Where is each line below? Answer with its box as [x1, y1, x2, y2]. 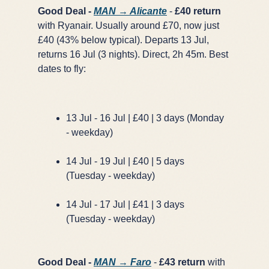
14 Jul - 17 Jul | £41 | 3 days [66, 199, 184, 210]
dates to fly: [38, 63, 86, 74]
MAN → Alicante [94, 5, 167, 16]
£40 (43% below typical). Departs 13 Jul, [38, 34, 209, 45]
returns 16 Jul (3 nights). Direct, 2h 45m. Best [38, 49, 228, 59]
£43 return [159, 256, 205, 267]
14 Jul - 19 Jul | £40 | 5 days [66, 156, 184, 166]
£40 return [175, 5, 221, 16]
